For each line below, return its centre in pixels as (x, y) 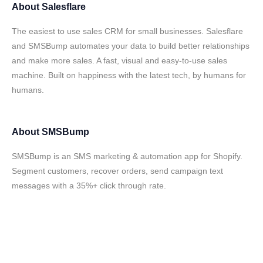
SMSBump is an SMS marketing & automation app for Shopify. (127, 156)
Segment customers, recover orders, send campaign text (117, 171)
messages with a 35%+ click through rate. (89, 186)
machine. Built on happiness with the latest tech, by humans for (129, 75)
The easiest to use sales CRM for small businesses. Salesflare (127, 31)
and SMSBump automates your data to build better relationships (131, 46)
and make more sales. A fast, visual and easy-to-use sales (119, 60)
